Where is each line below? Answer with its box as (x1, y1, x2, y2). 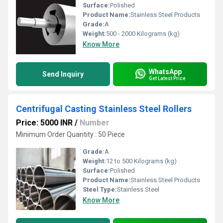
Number (80, 118, 110, 127)
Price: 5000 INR (16, 118, 73, 127)
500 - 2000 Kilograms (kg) (106, 30, 180, 37)
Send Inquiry (42, 70, 84, 78)
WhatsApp (149, 67, 182, 76)
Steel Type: (83, 186, 117, 193)
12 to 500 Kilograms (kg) (106, 157, 177, 165)
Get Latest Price (149, 75, 186, 81)
